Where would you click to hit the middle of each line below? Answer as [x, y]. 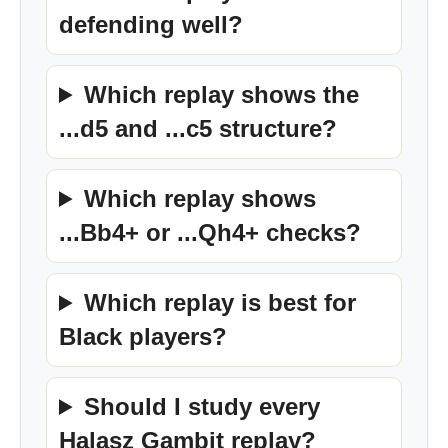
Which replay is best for [220, 302]
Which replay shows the [222, 94]
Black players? [143, 336]
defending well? [151, 24]
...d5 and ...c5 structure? [198, 128]
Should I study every [202, 406]
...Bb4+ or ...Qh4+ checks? [210, 232]
